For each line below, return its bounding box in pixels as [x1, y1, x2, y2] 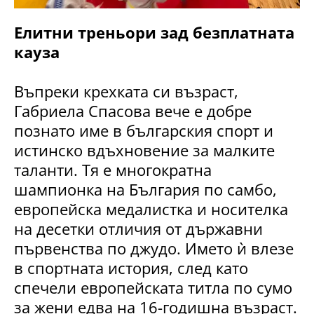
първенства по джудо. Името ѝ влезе [14, 237, 294, 259]
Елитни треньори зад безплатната [14, 21, 294, 43]
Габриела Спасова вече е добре [14, 100, 252, 121]
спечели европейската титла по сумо [14, 276, 292, 298]
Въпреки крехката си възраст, [14, 80, 238, 102]
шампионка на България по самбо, [14, 178, 277, 200]
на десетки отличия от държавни [14, 217, 263, 239]
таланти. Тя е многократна [14, 158, 212, 180]
